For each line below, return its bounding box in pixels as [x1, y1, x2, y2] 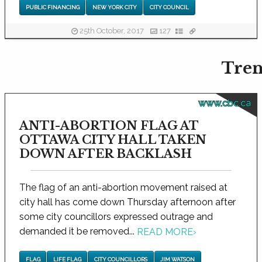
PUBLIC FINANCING [25, 4, 80, 11]
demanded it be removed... [19, 226, 137, 237]
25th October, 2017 [77, 26, 146, 36]
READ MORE [137, 226, 193, 238]
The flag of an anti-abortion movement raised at [19, 182, 227, 193]
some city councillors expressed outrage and [19, 211, 213, 222]
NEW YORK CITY [92, 4, 137, 11]
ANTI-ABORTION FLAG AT [19, 119, 198, 133]
